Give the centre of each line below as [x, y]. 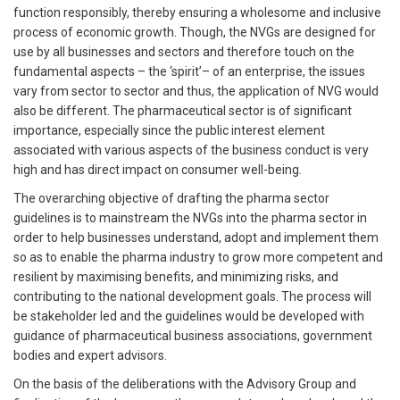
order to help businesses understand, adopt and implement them [196, 237]
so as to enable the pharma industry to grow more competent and [198, 257]
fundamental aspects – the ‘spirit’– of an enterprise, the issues [189, 71]
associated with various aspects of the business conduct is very [191, 150]
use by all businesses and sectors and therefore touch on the [184, 51]
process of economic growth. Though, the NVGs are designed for [195, 32]
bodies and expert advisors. [90, 355]
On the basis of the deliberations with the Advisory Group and [185, 383]
